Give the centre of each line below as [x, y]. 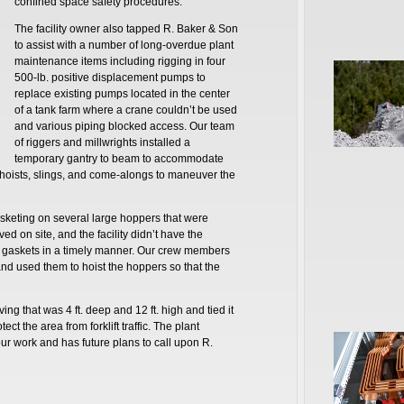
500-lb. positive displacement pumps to [110, 77]
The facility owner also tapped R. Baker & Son [126, 28]
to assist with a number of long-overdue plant [124, 45]
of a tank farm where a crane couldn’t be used [125, 110]
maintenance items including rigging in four [119, 61]
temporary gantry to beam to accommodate [119, 158]
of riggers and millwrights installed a [102, 142]
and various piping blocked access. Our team [124, 126]
